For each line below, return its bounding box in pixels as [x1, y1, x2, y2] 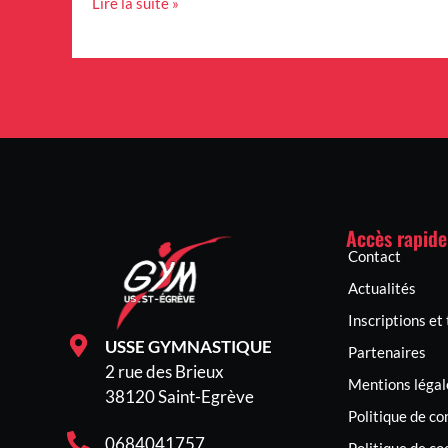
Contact [348, 247, 401, 266]
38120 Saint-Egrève [104, 386, 254, 408]
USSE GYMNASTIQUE [104, 336, 272, 358]
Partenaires [348, 343, 426, 362]
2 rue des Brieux [104, 361, 224, 383]
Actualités [348, 279, 416, 298]
